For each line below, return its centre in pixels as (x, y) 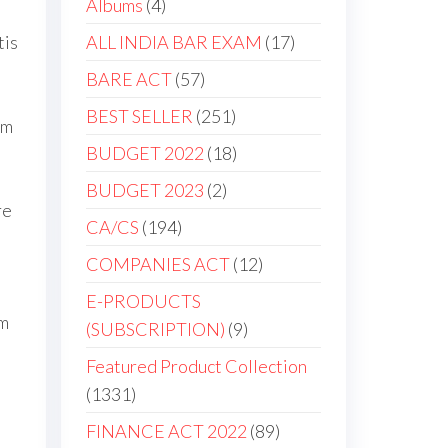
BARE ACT (129, 79)
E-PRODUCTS (143, 301)
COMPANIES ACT (158, 264)
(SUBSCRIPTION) (155, 329)
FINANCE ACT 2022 (166, 431)
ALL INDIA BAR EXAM (174, 42)
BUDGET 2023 (145, 190)
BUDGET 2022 (145, 153)
